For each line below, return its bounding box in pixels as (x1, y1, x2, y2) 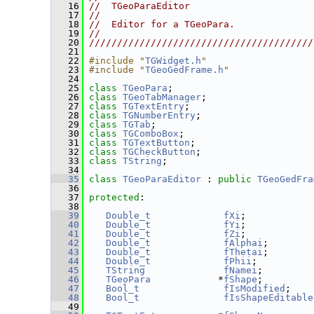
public (218, 174, 252, 184)
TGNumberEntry (123, 110, 196, 121)
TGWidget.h (145, 55, 201, 66)
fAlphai (224, 238, 263, 248)
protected (89, 192, 139, 203)
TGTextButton (123, 137, 190, 148)
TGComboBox (123, 128, 179, 139)
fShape (224, 274, 257, 285)
